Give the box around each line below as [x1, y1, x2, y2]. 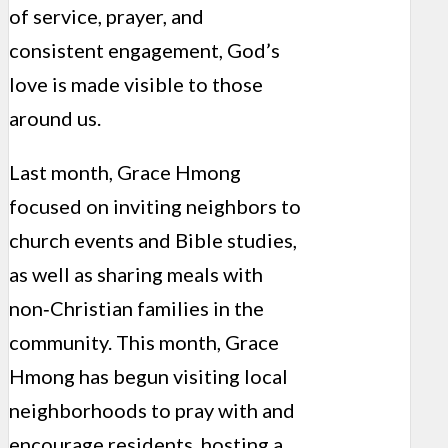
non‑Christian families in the [9, 295, 264, 320]
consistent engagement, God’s [9, 37, 280, 62]
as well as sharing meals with [9, 261, 263, 286]
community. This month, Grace [9, 329, 279, 354]
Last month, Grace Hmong [9, 159, 241, 184]
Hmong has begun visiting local [9, 363, 288, 388]
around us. [9, 105, 101, 130]
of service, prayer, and [9, 3, 204, 28]
